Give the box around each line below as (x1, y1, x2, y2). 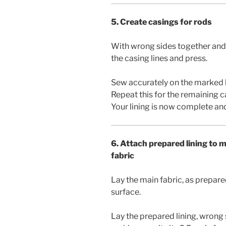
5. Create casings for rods (111, 17, 212, 27)
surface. (111, 187, 141, 197)
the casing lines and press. (111, 53, 207, 63)
